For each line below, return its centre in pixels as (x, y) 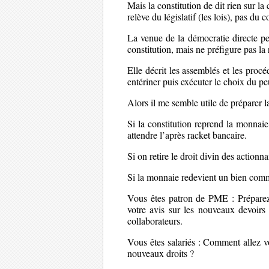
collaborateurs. (155, 221)
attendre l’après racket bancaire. (187, 135)
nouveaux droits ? (161, 253)
